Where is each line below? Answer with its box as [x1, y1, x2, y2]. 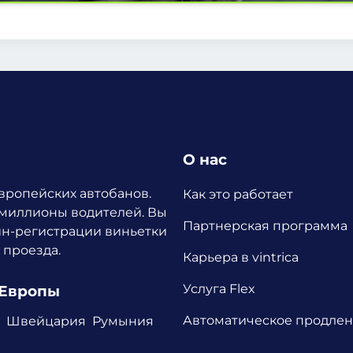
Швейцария [6, 314, 86, 329]
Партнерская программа [183, 218, 347, 234]
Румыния [92, 314, 154, 329]
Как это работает [183, 187, 293, 203]
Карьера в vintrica [183, 250, 299, 266]
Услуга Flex [183, 281, 255, 297]
